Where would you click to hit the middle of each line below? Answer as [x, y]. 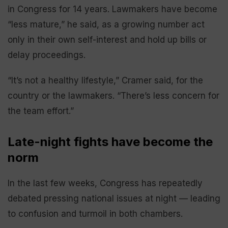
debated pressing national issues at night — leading [114, 198]
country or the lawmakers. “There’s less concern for [113, 96]
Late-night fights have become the [110, 142]
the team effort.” [41, 111]
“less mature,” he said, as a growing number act [106, 24]
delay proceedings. [47, 55]
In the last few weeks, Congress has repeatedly [105, 183]
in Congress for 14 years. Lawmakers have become [112, 9]
